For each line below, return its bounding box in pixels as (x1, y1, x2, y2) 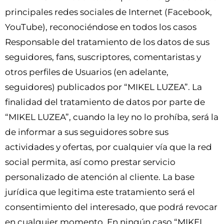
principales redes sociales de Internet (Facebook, (5, 7, 212, 17)
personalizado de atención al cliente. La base (5, 172, 194, 182)
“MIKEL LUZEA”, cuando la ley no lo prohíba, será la (5, 112, 218, 122)
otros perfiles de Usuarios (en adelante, (5, 67, 168, 77)
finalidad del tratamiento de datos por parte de (5, 97, 205, 107)
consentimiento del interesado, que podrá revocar (5, 202, 217, 212)
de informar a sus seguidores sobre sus (5, 127, 168, 137)
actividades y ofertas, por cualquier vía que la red (5, 142, 212, 152)
